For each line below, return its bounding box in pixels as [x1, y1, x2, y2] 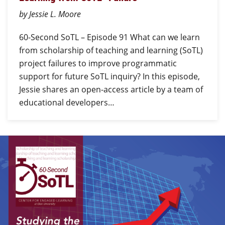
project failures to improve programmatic [19, 57, 177, 69]
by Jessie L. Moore [19, 8, 81, 20]
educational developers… [19, 96, 115, 108]
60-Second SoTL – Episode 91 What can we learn [19, 31, 200, 43]
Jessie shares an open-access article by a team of [19, 83, 203, 95]
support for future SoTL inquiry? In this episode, [19, 70, 200, 82]
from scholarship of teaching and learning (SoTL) [19, 44, 203, 56]
